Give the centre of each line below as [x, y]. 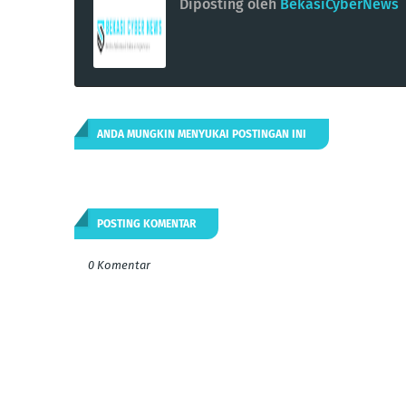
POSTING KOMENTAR [146, 223]
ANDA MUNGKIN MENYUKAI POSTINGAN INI [202, 134]
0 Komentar [119, 265]
